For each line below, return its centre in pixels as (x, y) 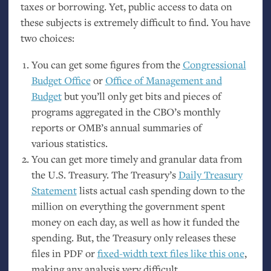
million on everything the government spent (128, 206)
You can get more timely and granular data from (136, 158)
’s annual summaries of (151, 127)
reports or (54, 127)
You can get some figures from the (107, 64)
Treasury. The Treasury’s (122, 174)
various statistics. (69, 143)
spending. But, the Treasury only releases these (133, 237)
